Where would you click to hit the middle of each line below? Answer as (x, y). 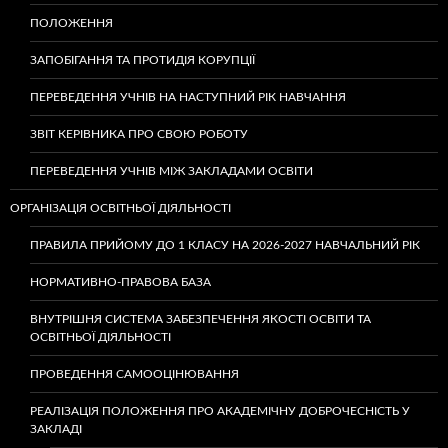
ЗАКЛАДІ (56, 429)
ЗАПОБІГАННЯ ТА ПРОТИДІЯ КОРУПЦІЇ (142, 60)
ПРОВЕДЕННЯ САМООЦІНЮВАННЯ (134, 374)
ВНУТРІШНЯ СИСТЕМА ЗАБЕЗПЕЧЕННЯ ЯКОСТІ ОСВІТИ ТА (200, 319)
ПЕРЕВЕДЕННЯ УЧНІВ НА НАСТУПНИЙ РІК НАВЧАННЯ (188, 97)
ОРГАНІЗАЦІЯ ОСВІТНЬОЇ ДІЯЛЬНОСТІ (120, 208)
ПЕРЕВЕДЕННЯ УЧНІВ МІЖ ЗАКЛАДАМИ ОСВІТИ (171, 171)
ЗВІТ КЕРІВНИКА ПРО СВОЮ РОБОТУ (139, 134)
